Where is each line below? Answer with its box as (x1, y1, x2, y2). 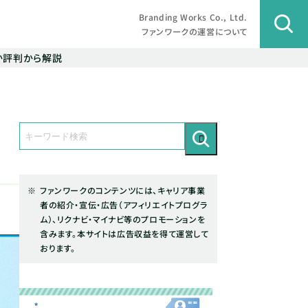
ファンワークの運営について (142, 25, 247, 37)
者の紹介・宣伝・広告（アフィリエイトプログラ (40, 199, 208, 210)
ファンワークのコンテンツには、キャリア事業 (40, 184, 206, 196)
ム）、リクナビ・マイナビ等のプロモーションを (40, 213, 206, 225)
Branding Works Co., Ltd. (138, 11, 247, 23)
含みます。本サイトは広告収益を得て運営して (40, 228, 209, 239)
